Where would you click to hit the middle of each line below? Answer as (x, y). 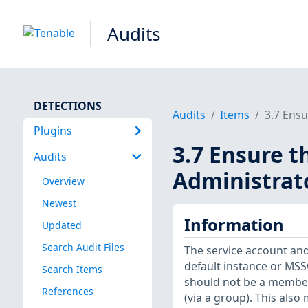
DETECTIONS (67, 106)
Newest (59, 203)
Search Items (72, 269)
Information (234, 224)
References (67, 291)
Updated (62, 225)
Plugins (53, 130)
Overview (63, 181)
